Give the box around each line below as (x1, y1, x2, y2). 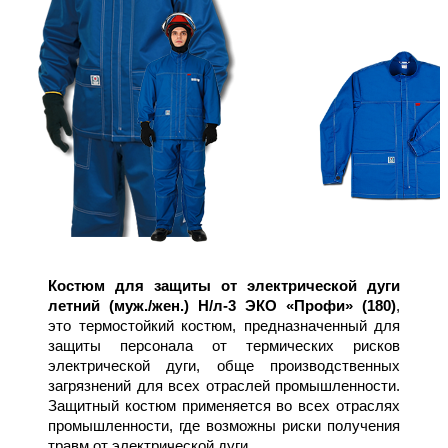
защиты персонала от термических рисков (48, 336, 400, 354)
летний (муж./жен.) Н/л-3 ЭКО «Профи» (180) (48, 296, 396, 314)
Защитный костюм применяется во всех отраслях (48, 396, 400, 414)
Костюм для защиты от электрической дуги (48, 276, 400, 294)
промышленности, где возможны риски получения (48, 416, 400, 434)
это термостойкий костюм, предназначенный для (48, 316, 400, 334)
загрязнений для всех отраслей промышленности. (48, 376, 400, 394)
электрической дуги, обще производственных (48, 356, 400, 374)
